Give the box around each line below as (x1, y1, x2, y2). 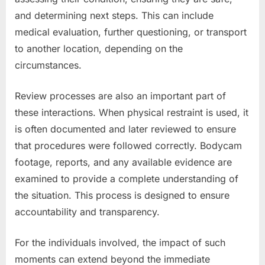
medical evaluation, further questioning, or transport (15, 25, 247, 38)
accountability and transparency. (15, 205, 160, 218)
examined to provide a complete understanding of (15, 172, 238, 185)
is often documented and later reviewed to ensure (15, 122, 236, 135)
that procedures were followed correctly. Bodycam (15, 139, 242, 151)
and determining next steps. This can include (15, 9, 214, 21)
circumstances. (15, 59, 82, 71)
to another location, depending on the (15, 42, 183, 54)
